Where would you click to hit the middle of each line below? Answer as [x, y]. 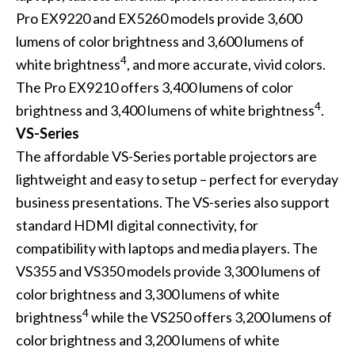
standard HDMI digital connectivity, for [137, 225]
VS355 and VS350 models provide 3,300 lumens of [168, 271]
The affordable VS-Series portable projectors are [166, 157]
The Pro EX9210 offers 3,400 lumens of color [154, 88]
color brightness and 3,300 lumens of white [147, 294]
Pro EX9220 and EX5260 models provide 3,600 [158, 19]
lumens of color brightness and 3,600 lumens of [160, 42]
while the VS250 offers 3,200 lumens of [210, 317]
